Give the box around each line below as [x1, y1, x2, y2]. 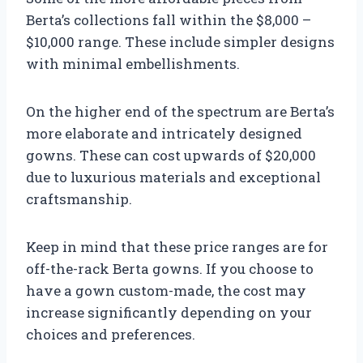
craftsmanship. [26, 190, 132, 209]
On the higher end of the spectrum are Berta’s [26, 102, 335, 122]
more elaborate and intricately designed [26, 124, 302, 143]
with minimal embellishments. [26, 54, 240, 74]
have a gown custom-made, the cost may [26, 281, 306, 301]
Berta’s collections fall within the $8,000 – [26, 11, 311, 30]
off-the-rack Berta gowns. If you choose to [26, 259, 314, 279]
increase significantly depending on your [26, 303, 312, 322]
